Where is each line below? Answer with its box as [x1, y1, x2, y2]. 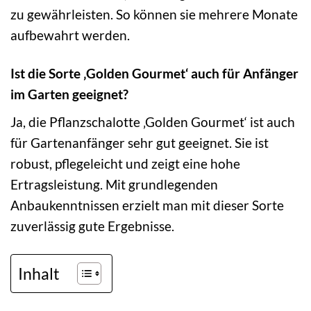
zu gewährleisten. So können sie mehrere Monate [10, 6, 298, 23]
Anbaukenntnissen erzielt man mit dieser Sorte [10, 196, 284, 213]
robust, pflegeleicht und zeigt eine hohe [10, 155, 240, 171]
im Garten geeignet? [10, 86, 128, 103]
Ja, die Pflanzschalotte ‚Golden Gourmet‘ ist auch [10, 113, 295, 130]
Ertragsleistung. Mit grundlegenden [10, 176, 218, 192]
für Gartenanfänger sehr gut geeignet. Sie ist [10, 134, 269, 151]
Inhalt [18, 263, 60, 283]
